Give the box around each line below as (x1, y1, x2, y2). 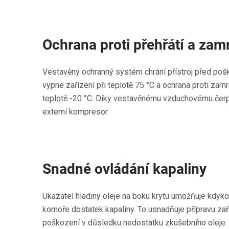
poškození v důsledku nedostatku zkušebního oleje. (42, 218, 227, 227)
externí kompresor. (42, 107, 109, 117)
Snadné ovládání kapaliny (42, 161, 207, 177)
